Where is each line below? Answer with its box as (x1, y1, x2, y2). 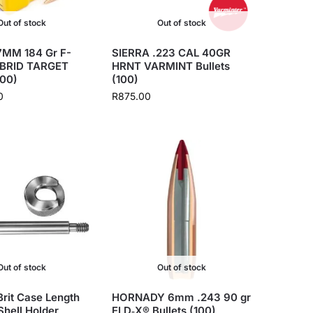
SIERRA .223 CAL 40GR (112, 45, 231, 59)
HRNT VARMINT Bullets (112, 59, 231, 73)
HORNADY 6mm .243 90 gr (112, 290, 252, 304)
